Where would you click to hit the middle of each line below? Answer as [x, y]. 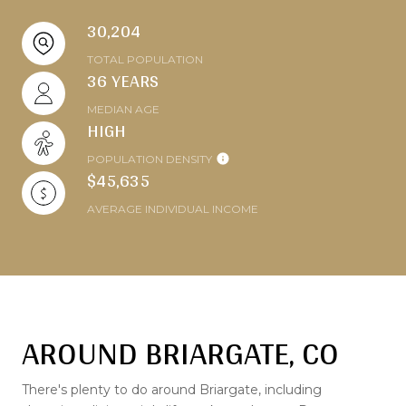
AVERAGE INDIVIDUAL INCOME [173, 209]
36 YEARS [123, 81]
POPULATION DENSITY [150, 159]
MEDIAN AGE [123, 110]
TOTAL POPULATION [145, 60]
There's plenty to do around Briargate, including [172, 390]
